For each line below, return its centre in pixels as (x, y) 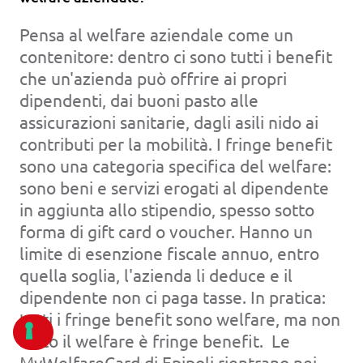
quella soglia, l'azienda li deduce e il (156, 275)
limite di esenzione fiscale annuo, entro (169, 253)
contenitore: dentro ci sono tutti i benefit (176, 56)
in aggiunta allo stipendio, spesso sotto (167, 209)
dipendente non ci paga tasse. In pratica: (173, 297)
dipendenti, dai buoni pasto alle (139, 100)
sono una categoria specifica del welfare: (175, 165)
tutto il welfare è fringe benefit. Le (155, 340)
